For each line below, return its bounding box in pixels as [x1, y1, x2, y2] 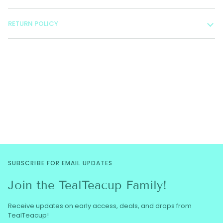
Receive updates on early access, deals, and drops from [8, 201, 192, 211]
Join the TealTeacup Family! [8, 178, 167, 193]
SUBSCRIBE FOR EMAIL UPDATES [8, 159, 113, 168]
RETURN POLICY [8, 18, 58, 28]
